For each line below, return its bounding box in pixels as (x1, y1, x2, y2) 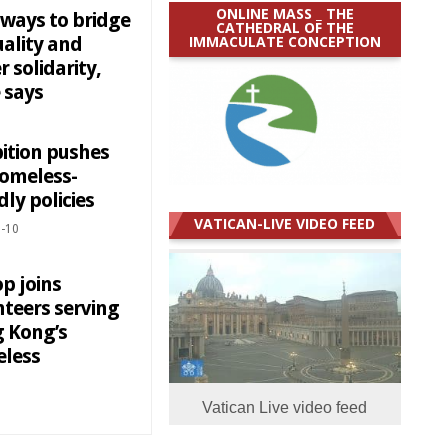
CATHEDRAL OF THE (215, 17, 354, 37)
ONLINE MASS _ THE (215, 3, 354, 23)
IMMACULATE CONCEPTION (188, 31, 381, 51)
